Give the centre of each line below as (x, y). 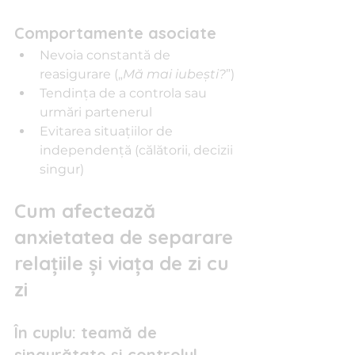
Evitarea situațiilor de (108, 131)
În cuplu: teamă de (88, 332)
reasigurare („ (81, 74)
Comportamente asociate (115, 33)
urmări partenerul (96, 112)
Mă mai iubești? (174, 74)
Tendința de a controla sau (125, 93)
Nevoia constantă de (107, 55)
